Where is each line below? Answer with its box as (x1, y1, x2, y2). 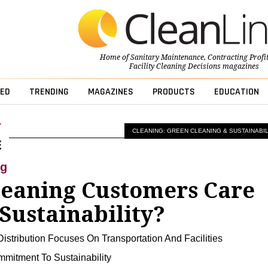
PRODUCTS (152, 86, 195, 99)
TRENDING (29, 86, 69, 99)
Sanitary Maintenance (130, 53, 204, 62)
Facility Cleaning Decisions (129, 62, 221, 71)
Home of (99, 53, 130, 62)
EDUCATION (214, 86, 259, 99)
